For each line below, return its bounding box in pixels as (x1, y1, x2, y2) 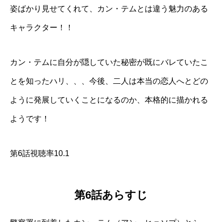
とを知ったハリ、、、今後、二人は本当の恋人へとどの (10, 76, 208, 85)
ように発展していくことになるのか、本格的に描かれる (10, 95, 208, 104)
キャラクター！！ (10, 23, 73, 32)
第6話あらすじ (74, 189, 148, 202)
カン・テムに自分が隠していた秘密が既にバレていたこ (10, 57, 208, 66)
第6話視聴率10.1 (10, 149, 69, 158)
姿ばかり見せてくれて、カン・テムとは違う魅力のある (10, 4, 208, 13)
